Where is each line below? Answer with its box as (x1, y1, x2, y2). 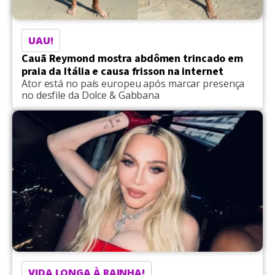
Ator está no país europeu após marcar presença (21, 76, 245, 90)
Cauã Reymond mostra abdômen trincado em (21, 50, 244, 66)
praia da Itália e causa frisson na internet (21, 63, 223, 79)
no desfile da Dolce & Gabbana (21, 88, 160, 102)
